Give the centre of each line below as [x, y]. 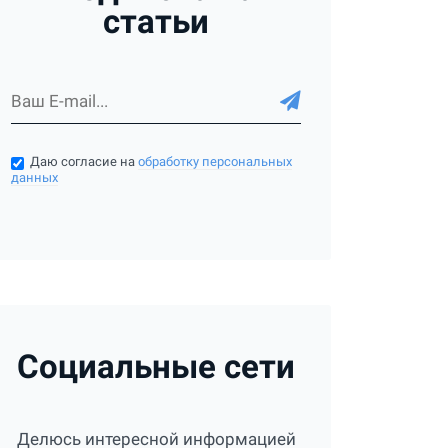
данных [34, 177]
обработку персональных [215, 161]
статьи [156, 22]
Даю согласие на [84, 161]
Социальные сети [156, 366]
